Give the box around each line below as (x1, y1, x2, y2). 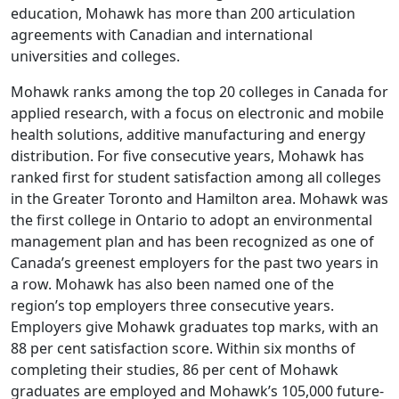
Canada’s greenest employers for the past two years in (11, 253, 379, 273)
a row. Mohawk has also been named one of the (11, 274, 334, 295)
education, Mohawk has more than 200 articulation (11, 4, 355, 24)
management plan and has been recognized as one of (11, 232, 374, 252)
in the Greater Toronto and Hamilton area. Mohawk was (11, 189, 388, 209)
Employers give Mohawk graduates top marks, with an (11, 317, 379, 338)
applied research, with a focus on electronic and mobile (11, 103, 384, 124)
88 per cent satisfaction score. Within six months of (11, 338, 355, 359)
